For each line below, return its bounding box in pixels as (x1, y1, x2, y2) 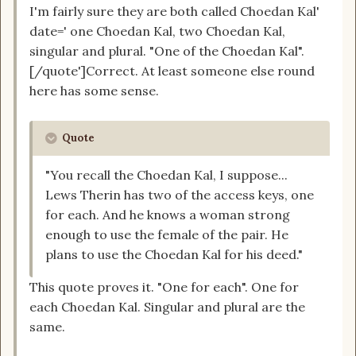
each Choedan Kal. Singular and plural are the (29, 299, 305, 315)
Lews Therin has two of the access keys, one (45, 187, 314, 203)
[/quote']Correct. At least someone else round (29, 63, 315, 79)
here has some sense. (29, 83, 159, 99)
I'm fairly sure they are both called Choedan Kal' (29, 3, 319, 20)
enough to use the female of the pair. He (45, 226, 288, 243)
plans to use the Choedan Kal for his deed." (45, 246, 303, 263)
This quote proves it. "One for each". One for (29, 279, 299, 296)
